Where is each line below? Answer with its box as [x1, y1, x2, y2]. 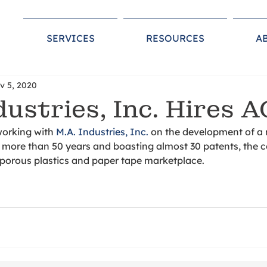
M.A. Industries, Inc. [56, 126, 148, 138]
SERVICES [46, 32, 95, 44]
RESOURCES [146, 32, 204, 44]
